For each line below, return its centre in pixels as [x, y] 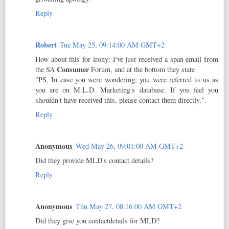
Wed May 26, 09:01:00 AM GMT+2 [129, 146]
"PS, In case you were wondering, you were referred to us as [127, 79]
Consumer [73, 69]
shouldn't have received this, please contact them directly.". [121, 100]
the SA [46, 69]
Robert [46, 44]
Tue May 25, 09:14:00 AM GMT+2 [112, 44]
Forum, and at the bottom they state [142, 69]
